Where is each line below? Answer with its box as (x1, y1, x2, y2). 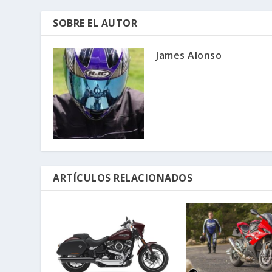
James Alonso (156, 48, 222, 62)
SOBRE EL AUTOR (53, 16, 138, 30)
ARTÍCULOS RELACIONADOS (53, 171, 193, 185)
